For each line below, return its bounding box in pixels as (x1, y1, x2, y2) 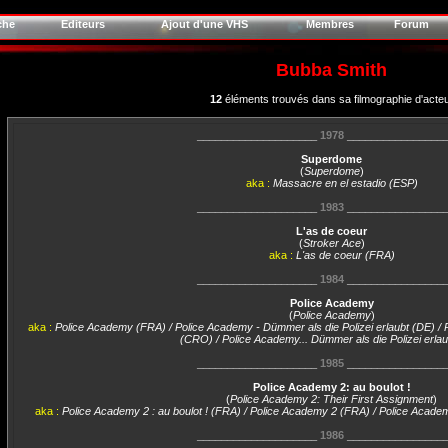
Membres (306, 18, 354, 30)
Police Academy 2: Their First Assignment (230, 393, 433, 405)
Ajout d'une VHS (161, 18, 248, 30)
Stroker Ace (302, 237, 361, 249)
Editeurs (60, 18, 105, 30)
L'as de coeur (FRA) (295, 249, 395, 261)
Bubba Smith (276, 60, 387, 80)
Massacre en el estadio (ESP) (272, 177, 418, 189)
